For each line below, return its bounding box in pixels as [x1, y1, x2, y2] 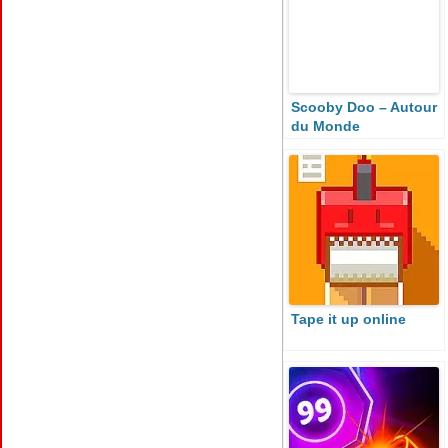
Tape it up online [291, 311, 406, 327]
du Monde [291, 118, 360, 134]
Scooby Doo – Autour [291, 99, 437, 115]
